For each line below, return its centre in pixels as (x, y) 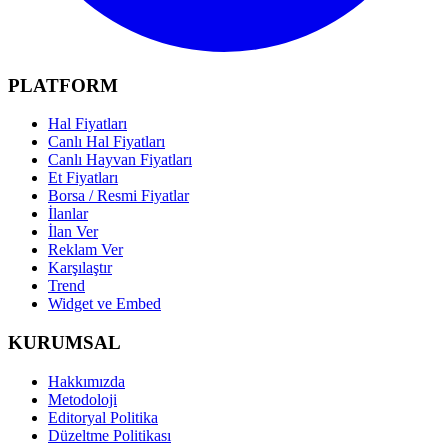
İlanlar (68, 214)
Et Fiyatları (83, 178)
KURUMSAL (64, 343)
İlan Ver (73, 232)
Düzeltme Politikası (109, 435)
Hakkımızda (86, 381)
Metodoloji (82, 399)
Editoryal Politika (103, 417)
